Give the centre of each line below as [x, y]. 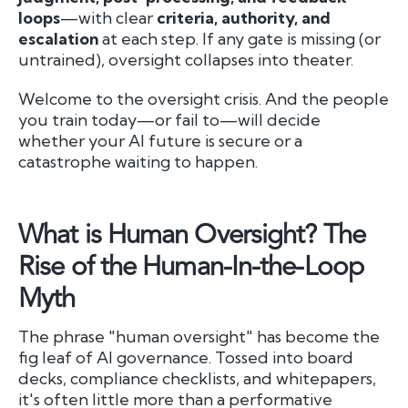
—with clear [108, 17]
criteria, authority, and [244, 17]
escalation [58, 38]
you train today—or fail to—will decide [169, 119]
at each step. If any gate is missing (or [240, 38]
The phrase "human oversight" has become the [199, 336]
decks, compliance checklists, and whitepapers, [197, 378]
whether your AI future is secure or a [160, 140]
